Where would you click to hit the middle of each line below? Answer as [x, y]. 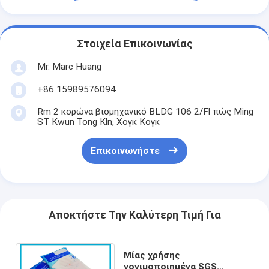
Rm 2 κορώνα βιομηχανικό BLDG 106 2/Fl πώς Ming [145, 111]
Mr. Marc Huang [69, 66]
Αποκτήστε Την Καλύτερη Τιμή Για [134, 215]
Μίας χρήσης [152, 255]
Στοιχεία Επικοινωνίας [134, 44]
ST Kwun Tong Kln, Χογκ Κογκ [98, 122]
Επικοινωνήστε [125, 151]
